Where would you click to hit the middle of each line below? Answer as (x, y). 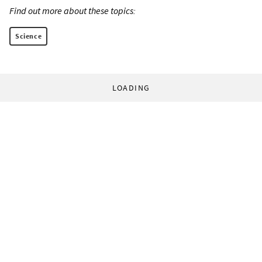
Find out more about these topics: (73, 11)
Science (29, 36)
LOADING (131, 88)
